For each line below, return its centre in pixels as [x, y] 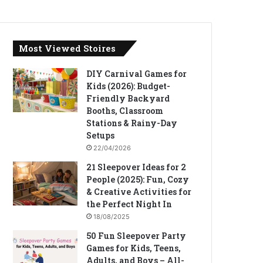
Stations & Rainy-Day [132, 123]
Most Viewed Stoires [68, 48]
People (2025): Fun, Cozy [138, 179]
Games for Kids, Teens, [134, 248]
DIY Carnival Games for [137, 74]
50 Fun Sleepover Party [136, 236]
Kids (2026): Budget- [129, 86]
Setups [101, 135]
